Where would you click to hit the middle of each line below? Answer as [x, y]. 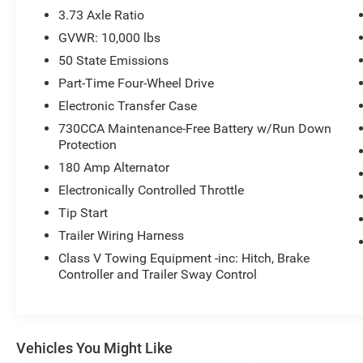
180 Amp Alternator [114, 168]
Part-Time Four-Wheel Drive [137, 83]
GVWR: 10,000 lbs [110, 38]
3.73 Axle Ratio [102, 15]
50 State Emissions [114, 61]
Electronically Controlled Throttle [152, 190]
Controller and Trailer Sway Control [158, 275]
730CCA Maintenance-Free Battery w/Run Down [195, 129]
